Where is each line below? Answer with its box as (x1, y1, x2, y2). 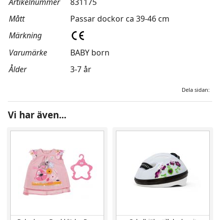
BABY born (70, 47, 110, 58)
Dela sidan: (182, 86, 210, 93)
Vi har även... (8, 109, 66, 121)
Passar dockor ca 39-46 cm (70, 13, 169, 24)
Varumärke (9, 47, 47, 58)
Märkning (9, 30, 42, 41)
